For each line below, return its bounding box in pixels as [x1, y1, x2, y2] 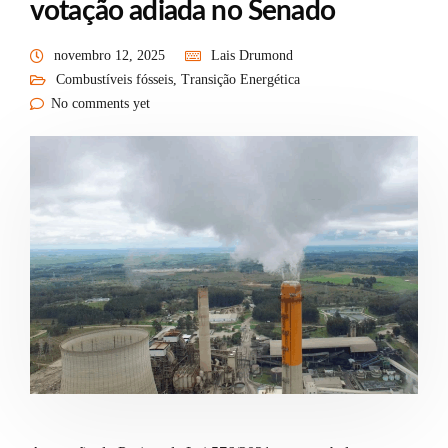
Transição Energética [181, 71, 300, 87]
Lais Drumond [211, 47, 293, 63]
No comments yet [51, 95, 150, 111]
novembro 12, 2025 [54, 47, 165, 63]
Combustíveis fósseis [56, 71, 173, 87]
